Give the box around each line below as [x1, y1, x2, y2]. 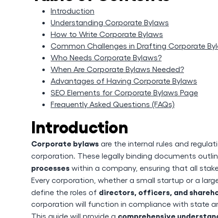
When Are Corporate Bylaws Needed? [51, 64, 184, 73]
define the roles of [31, 187, 99, 197]
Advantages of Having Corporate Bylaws [51, 76, 197, 85]
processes [31, 163, 70, 172]
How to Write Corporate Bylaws [51, 29, 163, 38]
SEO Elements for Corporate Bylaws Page [51, 88, 198, 97]
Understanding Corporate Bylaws [51, 18, 169, 27]
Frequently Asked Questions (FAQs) [51, 99, 175, 109]
